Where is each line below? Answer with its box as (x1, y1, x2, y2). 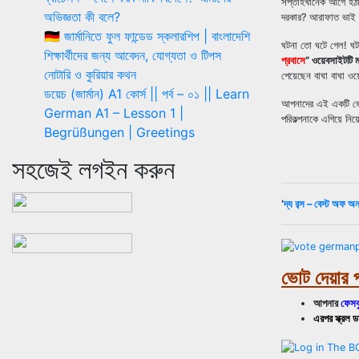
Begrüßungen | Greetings (44, 123, 195, 140)
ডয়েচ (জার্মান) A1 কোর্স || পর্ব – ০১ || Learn (44, 85, 249, 102)
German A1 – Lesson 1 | (44, 104, 184, 121)
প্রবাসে (281, 54, 305, 67)
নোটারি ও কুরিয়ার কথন (44, 66, 136, 83)
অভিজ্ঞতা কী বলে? (44, 8, 120, 25)
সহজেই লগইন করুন (12, 153, 175, 185)
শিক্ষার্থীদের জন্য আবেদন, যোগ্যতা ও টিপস (44, 46, 221, 63)
